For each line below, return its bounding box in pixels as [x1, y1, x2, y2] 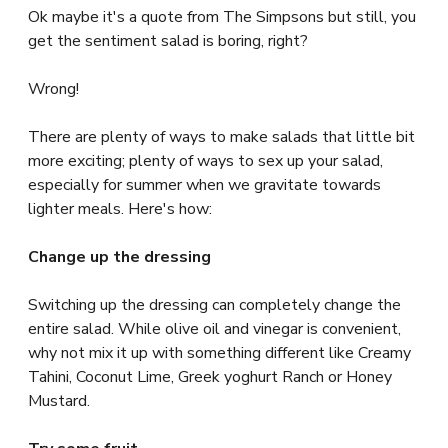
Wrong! [28, 77, 79, 100]
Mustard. [28, 389, 90, 412]
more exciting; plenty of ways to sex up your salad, [28, 149, 383, 172]
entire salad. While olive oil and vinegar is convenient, [28, 317, 401, 340]
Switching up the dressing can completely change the [28, 293, 401, 316]
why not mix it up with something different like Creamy [28, 341, 411, 364]
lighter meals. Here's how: [28, 197, 212, 220]
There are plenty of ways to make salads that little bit [28, 125, 415, 148]
